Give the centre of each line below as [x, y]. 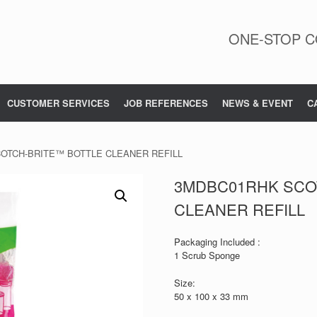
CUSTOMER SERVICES [58, 103]
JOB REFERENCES [166, 103]
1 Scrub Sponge [207, 255]
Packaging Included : [217, 242]
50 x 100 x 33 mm [211, 296]
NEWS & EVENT [258, 103]
